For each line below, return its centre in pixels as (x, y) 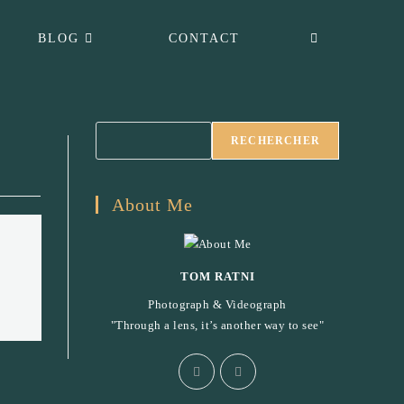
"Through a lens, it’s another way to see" (217, 325)
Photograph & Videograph (217, 304)
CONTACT (204, 38)
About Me (152, 205)
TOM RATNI (217, 276)
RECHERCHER (275, 141)
